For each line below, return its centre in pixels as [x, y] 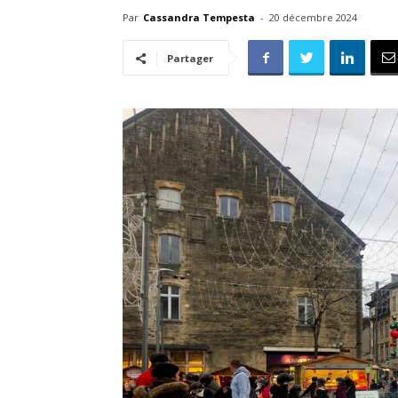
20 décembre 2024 [313, 17]
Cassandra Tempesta [199, 17]
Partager [190, 58]
